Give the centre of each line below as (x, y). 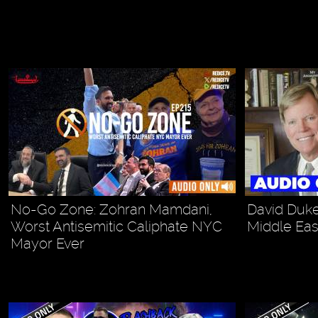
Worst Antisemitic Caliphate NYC (116, 226)
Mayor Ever (47, 243)
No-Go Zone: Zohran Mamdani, (111, 209)
